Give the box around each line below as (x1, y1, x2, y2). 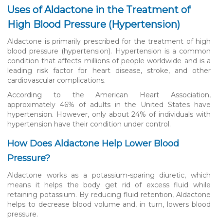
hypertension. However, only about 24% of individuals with (7, 109, 211, 119)
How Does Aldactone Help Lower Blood (7, 138, 179, 149)
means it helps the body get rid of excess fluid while (7, 180, 211, 189)
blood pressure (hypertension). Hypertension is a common (7, 46, 211, 55)
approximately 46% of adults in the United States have (7, 100, 211, 109)
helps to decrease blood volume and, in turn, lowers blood (7, 200, 211, 209)
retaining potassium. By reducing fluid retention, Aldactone (7, 190, 211, 199)
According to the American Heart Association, (7, 90, 211, 99)
